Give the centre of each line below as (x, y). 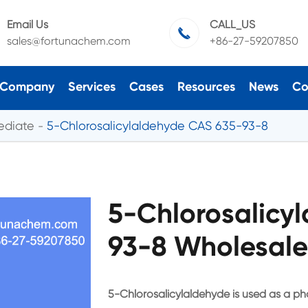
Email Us (27, 24)
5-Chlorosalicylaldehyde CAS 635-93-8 (157, 125)
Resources (206, 86)
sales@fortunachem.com (68, 41)
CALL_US (232, 24)
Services (91, 86)
